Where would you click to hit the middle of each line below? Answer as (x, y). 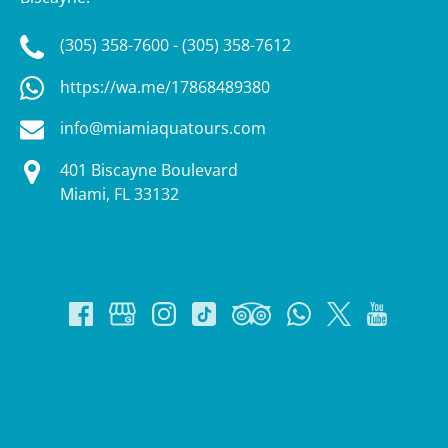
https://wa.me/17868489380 (165, 86)
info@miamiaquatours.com (163, 128)
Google (47, 370)
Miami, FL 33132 (119, 194)
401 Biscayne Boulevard (149, 170)
